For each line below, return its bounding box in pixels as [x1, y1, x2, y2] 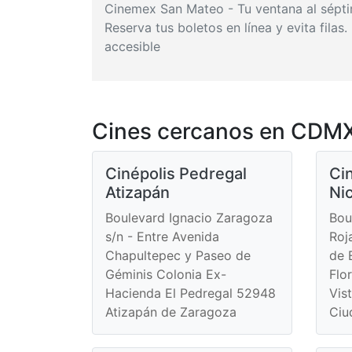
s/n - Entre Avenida [105, 228, 219, 244]
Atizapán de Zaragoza [105, 303, 236, 320]
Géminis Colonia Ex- [105, 266, 226, 282]
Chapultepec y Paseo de [105, 247, 251, 263]
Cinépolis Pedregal [105, 163, 247, 183]
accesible [104, 38, 160, 54]
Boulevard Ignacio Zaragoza [105, 209, 273, 225]
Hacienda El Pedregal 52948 [105, 284, 276, 301]
